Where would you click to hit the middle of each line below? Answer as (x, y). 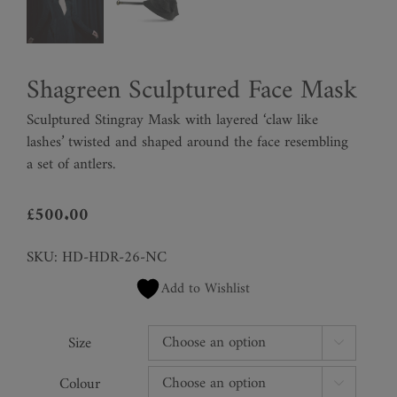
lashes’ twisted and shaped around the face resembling (187, 142)
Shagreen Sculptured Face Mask (192, 91)
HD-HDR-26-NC (114, 257)
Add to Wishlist (205, 288)
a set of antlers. (71, 164)
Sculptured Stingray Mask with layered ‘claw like (172, 120)
